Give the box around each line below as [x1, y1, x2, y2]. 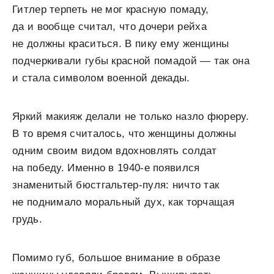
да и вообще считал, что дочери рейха [12, 20, 207, 32]
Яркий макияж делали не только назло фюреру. [12, 110, 249, 122]
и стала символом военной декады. [12, 72, 190, 84]
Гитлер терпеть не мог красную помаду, [12, 3, 209, 15]
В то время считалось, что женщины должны [12, 127, 236, 139]
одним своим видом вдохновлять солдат [12, 144, 217, 157]
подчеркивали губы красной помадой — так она [12, 54, 250, 67]
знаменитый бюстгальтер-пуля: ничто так [12, 179, 220, 191]
